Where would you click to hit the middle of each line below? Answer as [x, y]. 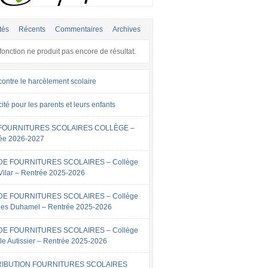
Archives [127, 29]
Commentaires [79, 29]
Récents [32, 29]
